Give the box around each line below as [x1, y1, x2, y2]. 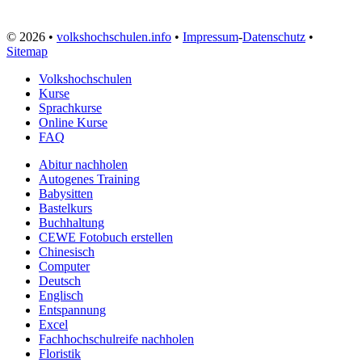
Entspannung [39, 302, 106, 317]
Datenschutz [242, 29, 305, 44]
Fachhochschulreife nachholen [39, 331, 194, 346]
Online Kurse [39, 115, 107, 129]
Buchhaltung [39, 215, 104, 229]
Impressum [183, 29, 238, 44]
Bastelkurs [39, 200, 92, 215]
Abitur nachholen [39, 157, 128, 171]
